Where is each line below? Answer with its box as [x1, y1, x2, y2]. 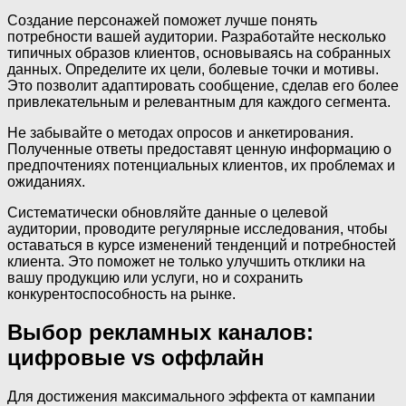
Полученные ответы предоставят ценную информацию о [7, 140, 391, 157]
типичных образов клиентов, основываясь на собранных [7, 44, 391, 61]
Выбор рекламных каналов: [7, 320, 314, 345]
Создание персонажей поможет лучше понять [7, 12, 317, 28]
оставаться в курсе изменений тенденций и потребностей [7, 237, 396, 253]
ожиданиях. [7, 173, 85, 189]
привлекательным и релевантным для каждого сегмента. [7, 93, 391, 110]
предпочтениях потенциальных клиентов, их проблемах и [7, 157, 395, 173]
